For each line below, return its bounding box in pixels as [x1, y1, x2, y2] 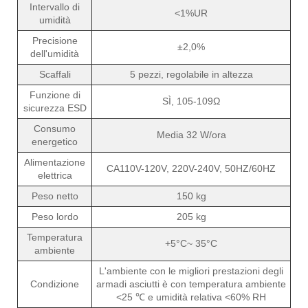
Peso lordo [31, 210, 78, 222]
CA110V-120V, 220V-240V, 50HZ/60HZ [107, 162, 276, 174]
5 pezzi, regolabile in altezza [129, 68, 253, 80]
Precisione [32, 34, 78, 46]
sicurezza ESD [23, 102, 87, 113]
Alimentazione [24, 156, 85, 168]
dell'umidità [30, 47, 79, 59]
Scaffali [38, 68, 71, 80]
